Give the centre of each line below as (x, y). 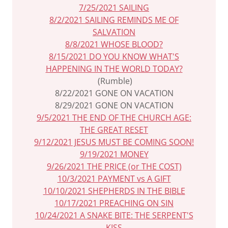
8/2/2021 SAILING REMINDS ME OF (114, 20)
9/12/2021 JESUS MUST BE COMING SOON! (114, 142)
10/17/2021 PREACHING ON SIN (114, 203)
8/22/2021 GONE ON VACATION (114, 93)
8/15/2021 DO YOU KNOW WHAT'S (114, 56)
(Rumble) (114, 81)
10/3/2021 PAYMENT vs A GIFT (114, 179)
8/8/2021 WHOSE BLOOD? (114, 44)
